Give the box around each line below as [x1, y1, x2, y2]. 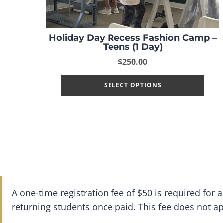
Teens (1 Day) [103, 41, 163, 53]
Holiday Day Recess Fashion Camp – [49, 32, 217, 44]
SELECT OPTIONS [104, 81, 162, 90]
